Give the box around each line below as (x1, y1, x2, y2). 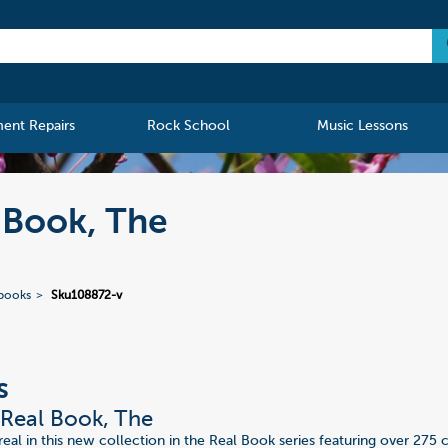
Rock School (147, 119, 231, 134)
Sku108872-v (51, 290, 123, 303)
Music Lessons (316, 119, 408, 134)
